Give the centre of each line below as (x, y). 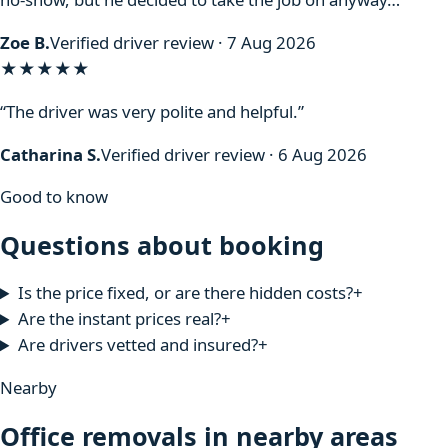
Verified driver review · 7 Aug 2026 (183, 43)
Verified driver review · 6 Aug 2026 (234, 154)
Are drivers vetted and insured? (137, 345)
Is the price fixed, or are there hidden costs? (185, 293)
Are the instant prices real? (119, 319)
